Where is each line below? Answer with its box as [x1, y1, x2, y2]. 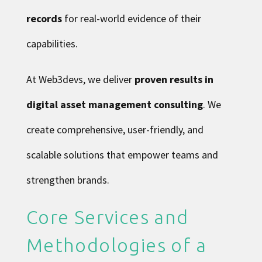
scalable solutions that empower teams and [26, 147, 218, 161]
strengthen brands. [26, 173, 109, 187]
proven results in [134, 72, 213, 86]
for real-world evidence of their [61, 11, 201, 25]
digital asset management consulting [26, 97, 203, 111]
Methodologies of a [26, 234, 206, 256]
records [26, 11, 62, 25]
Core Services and [26, 206, 189, 227]
